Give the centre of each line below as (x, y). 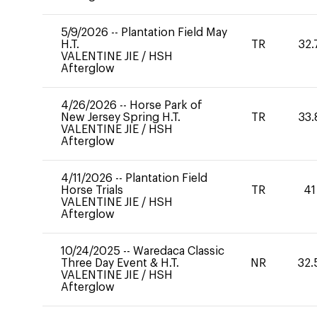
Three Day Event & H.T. (120, 263)
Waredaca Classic (179, 251)
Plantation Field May (174, 33)
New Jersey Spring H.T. (121, 117)
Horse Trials (92, 190)
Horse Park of (166, 105)
